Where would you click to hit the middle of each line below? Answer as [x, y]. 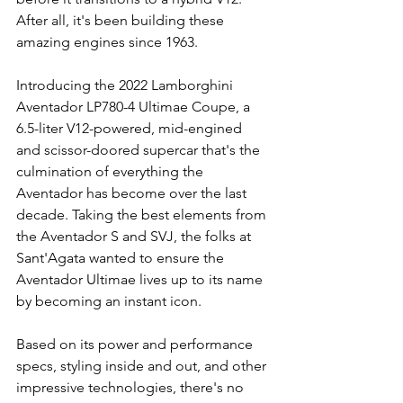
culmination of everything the [112, 171]
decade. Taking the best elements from [143, 215]
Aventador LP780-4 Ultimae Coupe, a [135, 107]
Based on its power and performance [136, 344]
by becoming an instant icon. [109, 301]
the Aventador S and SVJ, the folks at [135, 236]
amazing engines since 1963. [107, 42]
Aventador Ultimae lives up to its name [141, 279]
